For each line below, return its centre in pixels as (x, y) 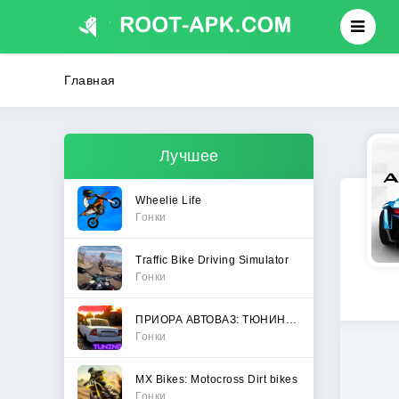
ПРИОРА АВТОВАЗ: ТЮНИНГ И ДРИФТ (291, 319)
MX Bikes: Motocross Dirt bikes (216, 379)
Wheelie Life (168, 200)
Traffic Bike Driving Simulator (212, 260)
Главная (90, 80)
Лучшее (189, 156)
